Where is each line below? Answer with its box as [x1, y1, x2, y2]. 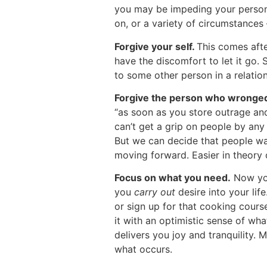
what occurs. [114, 243, 172, 256]
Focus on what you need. [114, 172, 231, 184]
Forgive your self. [114, 40, 197, 52]
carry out [134, 186, 175, 198]
